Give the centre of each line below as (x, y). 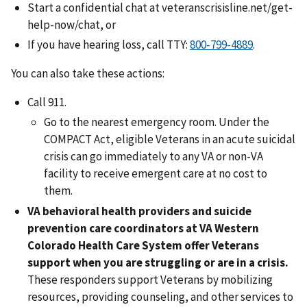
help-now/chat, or (72, 25)
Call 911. (47, 102)
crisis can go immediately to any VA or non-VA (153, 157)
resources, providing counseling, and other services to (160, 296)
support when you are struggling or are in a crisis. (158, 262)
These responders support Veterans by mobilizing (150, 279)
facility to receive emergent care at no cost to (156, 174)
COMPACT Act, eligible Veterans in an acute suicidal (170, 139)
